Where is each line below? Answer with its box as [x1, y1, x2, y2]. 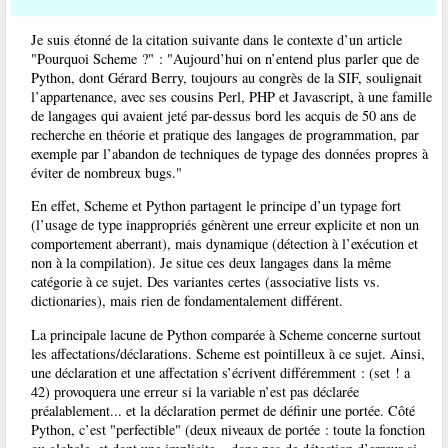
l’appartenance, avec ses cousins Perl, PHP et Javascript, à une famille [31, 87, 432, 107]
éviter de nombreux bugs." [31, 163, 182, 183]
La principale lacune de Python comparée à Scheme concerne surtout [31, 324, 421, 344]
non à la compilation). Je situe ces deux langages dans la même [31, 253, 391, 273]
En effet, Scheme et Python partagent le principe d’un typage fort [31, 196, 401, 216]
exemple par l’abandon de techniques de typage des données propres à [31, 144, 428, 164]
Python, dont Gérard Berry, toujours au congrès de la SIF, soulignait [31, 68, 422, 88]
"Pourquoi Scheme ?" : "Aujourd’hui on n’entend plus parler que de [31, 49, 419, 69]
